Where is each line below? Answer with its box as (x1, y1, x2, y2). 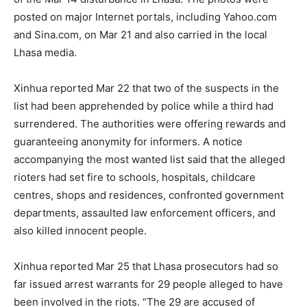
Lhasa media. (14, 46, 77, 59)
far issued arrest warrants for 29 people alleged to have (14, 278, 283, 291)
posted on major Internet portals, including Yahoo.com (14, 10, 277, 23)
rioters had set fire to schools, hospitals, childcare (14, 171, 256, 184)
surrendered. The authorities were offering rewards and (14, 117, 286, 130)
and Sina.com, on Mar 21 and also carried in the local (14, 28, 267, 41)
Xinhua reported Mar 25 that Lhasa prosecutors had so (14, 260, 278, 273)
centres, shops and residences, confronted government (14, 188, 284, 201)
